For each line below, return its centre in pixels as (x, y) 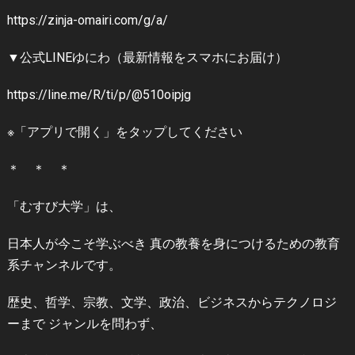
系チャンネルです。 (64, 265)
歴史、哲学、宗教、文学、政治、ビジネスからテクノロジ (172, 303)
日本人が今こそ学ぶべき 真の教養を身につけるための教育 (173, 244)
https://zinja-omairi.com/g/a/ (87, 21)
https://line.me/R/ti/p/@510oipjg (99, 95)
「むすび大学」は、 (64, 207)
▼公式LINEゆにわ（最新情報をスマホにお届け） (147, 58)
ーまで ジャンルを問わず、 (84, 324)
